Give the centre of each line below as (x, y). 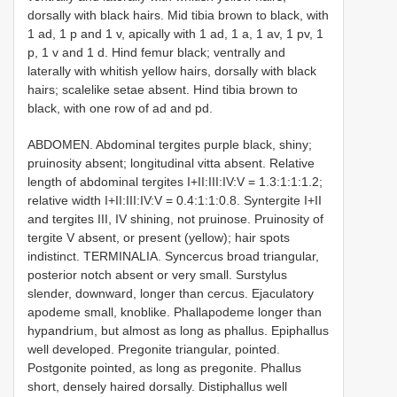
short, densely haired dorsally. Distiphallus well (157, 387)
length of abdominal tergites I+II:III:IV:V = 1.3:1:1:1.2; (175, 182)
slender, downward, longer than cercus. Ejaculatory (171, 294)
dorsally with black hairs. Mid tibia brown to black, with (178, 16)
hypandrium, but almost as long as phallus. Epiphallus (178, 331)
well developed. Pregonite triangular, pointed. (154, 350)
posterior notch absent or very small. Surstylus (157, 275)
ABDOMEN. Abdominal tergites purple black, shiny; (170, 145)
